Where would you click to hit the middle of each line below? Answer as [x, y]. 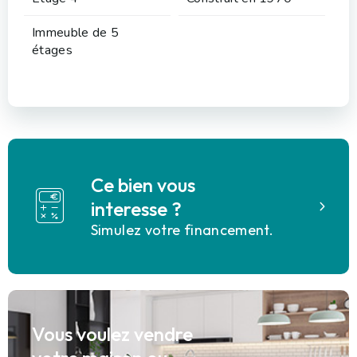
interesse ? [136, 209]
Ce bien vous [143, 185]
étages [52, 50]
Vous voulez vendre [112, 333]
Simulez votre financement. [182, 230]
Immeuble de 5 [76, 32]
